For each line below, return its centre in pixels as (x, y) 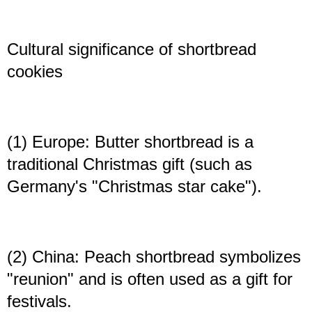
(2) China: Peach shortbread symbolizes (154, 257)
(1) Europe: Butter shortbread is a (130, 142)
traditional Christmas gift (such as (130, 164)
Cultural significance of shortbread (132, 49)
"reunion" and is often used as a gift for (150, 279)
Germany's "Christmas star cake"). (134, 187)
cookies (35, 72)
